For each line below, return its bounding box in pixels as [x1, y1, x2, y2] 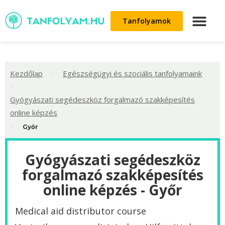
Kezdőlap [10, 68, 43, 78]
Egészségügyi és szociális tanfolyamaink [63, 68, 202, 78]
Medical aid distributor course [15, 204, 146, 217]
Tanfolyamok [123, 16, 171, 26]
